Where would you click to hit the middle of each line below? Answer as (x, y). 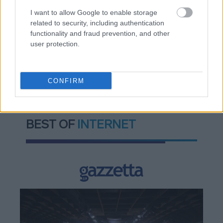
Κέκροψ (63, 71)
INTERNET (107, 124)
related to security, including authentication (97, 23)
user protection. (55, 44)
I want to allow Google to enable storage (94, 12)
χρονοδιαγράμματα (61, 7)
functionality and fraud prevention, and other (100, 33)
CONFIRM (66, 81)
